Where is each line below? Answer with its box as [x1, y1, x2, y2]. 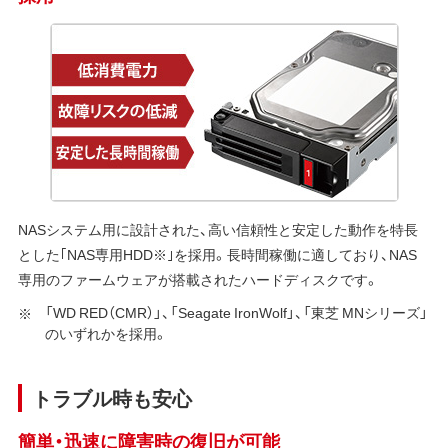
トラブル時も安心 [31, 382, 192, 412]
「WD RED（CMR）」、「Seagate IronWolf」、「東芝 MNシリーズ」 [44, 301, 428, 322]
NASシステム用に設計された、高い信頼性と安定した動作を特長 [17, 218, 418, 239]
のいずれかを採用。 [44, 322, 168, 343]
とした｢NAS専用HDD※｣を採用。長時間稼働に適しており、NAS [17, 243, 417, 264]
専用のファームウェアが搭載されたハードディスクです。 [17, 268, 379, 289]
